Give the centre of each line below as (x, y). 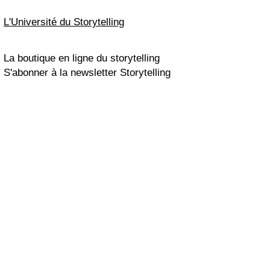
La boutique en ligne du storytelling (82, 58)
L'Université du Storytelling (64, 22)
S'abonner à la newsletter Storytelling (87, 73)
